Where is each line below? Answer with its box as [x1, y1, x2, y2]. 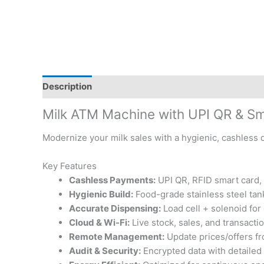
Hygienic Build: [69, 188, 133, 200]
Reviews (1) [103, 81, 153, 93]
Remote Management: [69, 230, 164, 242]
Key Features [42, 160, 97, 171]
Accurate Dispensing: [69, 202, 161, 214]
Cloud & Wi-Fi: [69, 216, 130, 228]
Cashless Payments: [69, 174, 156, 186]
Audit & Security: [69, 245, 141, 256]
